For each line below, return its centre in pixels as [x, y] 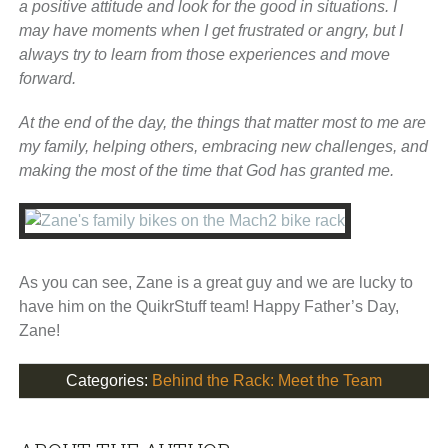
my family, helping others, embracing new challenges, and [223, 146]
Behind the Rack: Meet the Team [266, 380]
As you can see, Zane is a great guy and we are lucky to [215, 282]
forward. [47, 78]
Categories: [108, 380]
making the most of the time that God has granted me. [206, 170]
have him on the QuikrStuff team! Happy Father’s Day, [208, 306]
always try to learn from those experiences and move [204, 54]
